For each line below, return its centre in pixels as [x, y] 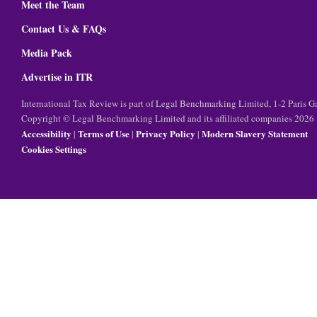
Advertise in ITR [57, 77]
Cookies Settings [54, 149]
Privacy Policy [166, 134]
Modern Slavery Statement [255, 134]
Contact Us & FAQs [64, 29]
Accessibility [46, 134]
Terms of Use [104, 134]
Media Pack [47, 53]
